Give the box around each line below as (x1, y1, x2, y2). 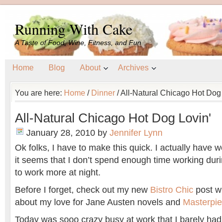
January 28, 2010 (26, 128, 95, 138)
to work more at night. (15, 167, 103, 177)
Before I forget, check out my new (15, 185, 150, 195)
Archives (118, 63, 149, 72)
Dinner (91, 88, 115, 97)
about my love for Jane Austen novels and (15, 197, 183, 207)
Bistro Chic (150, 185, 193, 195)
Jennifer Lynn (110, 128, 163, 138)
